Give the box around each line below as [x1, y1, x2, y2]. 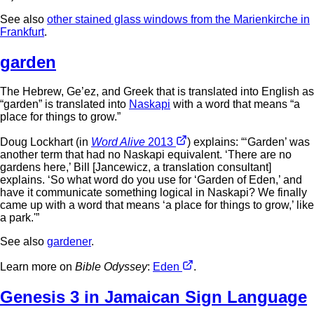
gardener [47, 235, 91, 247]
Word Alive [91, 135, 148, 148]
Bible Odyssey [75, 260, 147, 273]
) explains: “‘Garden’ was [187, 135, 310, 148]
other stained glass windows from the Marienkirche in [47, 13, 310, 26]
